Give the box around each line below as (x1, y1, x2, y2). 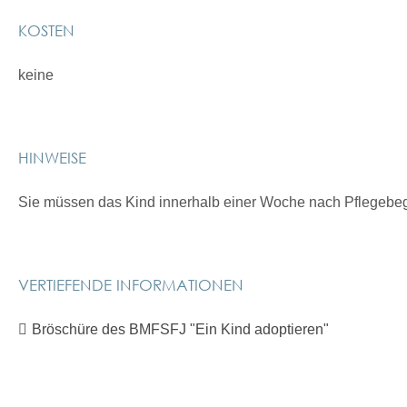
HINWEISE (18, 147, 86, 167)
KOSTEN (18, 20, 74, 40)
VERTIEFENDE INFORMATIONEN (18, 274, 243, 294)
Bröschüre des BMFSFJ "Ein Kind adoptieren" (31, 322, 329, 337)
